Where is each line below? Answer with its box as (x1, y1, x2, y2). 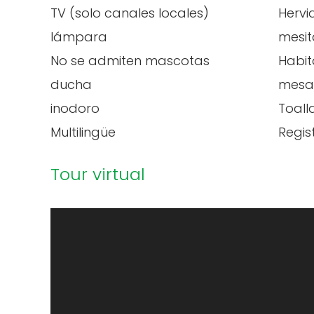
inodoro (50, 100, 100, 117)
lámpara (50, 28, 107, 46)
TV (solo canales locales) (50, 4, 209, 22)
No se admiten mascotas (50, 52, 210, 69)
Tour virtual (50, 163, 145, 186)
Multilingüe (50, 123, 116, 141)
